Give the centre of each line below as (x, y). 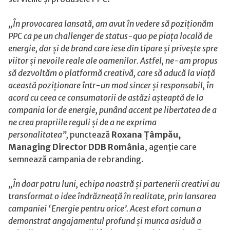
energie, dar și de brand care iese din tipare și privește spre (113, 48)
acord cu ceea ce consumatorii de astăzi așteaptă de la (106, 97)
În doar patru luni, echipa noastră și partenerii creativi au (116, 184)
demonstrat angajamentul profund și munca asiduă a (105, 221)
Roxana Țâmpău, (145, 134)
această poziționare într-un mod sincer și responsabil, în (111, 85)
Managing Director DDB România (76, 147)
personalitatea (35, 134)
